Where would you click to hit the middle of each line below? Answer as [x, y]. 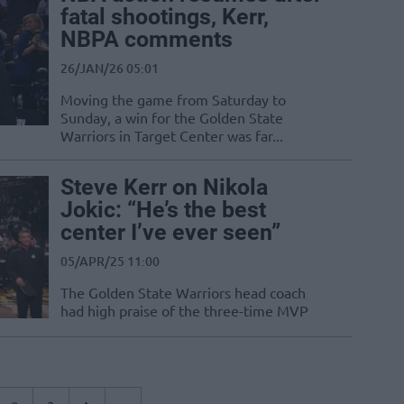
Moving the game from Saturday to [173, 100]
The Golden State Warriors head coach [183, 293]
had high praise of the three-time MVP [184, 311]
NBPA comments [147, 40]
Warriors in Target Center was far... [172, 136]
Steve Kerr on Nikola [164, 188]
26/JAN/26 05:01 [110, 69]
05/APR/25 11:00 [110, 262]
